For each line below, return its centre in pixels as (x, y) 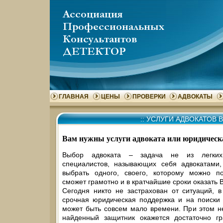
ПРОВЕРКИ (149, 97)
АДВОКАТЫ (195, 97)
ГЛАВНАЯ (74, 97)
